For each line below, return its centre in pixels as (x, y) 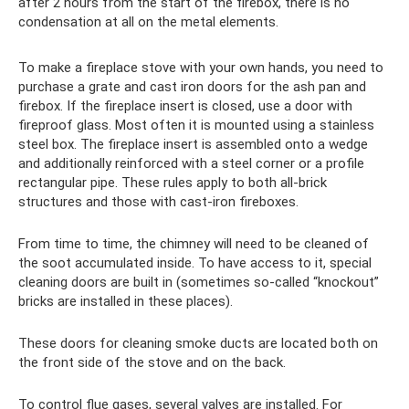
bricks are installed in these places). (126, 301)
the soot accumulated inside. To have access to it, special (195, 262)
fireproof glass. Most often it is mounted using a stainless (196, 125)
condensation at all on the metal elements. (148, 21)
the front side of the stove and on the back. (152, 362)
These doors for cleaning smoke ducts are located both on (198, 343)
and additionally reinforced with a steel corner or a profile (191, 163)
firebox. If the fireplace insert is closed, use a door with (185, 105)
